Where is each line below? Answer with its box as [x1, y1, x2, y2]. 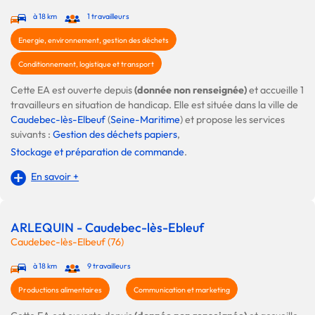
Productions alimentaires [18, 285, 102, 295]
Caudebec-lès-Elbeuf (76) [11, 236, 124, 249]
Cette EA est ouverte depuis [11, 84, 134, 97]
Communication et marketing [134, 285, 230, 295]
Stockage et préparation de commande [11, 146, 184, 159]
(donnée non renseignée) [134, 84, 249, 97]
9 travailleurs [86, 261, 131, 271]
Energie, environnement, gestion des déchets [18, 35, 169, 46]
